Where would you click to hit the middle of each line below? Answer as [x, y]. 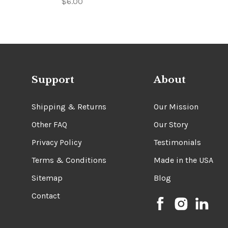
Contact [46, 195]
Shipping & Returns [69, 106]
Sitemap [47, 178]
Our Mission [176, 106]
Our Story [171, 124]
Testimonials [177, 142]
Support [53, 80]
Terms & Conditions [69, 160]
